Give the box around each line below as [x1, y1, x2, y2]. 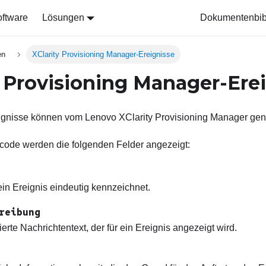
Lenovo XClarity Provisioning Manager [85, 112, 248, 123]
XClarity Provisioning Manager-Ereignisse [31, 50, 175, 59]
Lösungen [42, 12, 84, 23]
